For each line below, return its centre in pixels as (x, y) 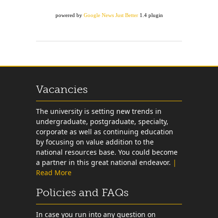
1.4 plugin (150, 15)
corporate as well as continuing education (105, 132)
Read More (54, 173)
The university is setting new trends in (99, 111)
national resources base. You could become (107, 152)
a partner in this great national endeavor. (104, 162)
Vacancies (62, 89)
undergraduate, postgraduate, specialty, (102, 121)
